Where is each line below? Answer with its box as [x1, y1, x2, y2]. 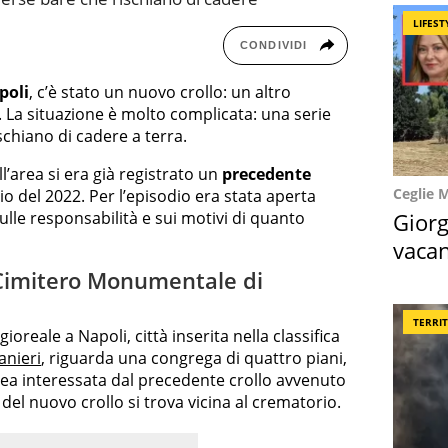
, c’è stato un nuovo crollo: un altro [29, 81, 291, 104]
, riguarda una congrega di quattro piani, [41, 346, 347, 369]
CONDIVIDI [240, 39, 307, 52]
